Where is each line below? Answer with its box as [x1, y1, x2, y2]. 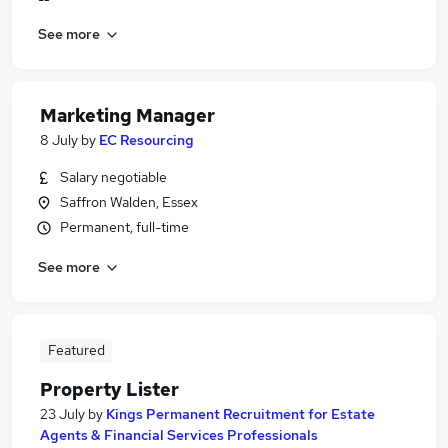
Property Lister [40, 378, 179, 401]
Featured [47, 341, 105, 359]
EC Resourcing [99, 131, 194, 149]
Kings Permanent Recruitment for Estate [106, 405, 375, 423]
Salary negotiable [60, 168, 167, 186]
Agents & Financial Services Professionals [40, 426, 318, 444]
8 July [40, 131, 78, 149]
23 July [40, 405, 85, 423]
